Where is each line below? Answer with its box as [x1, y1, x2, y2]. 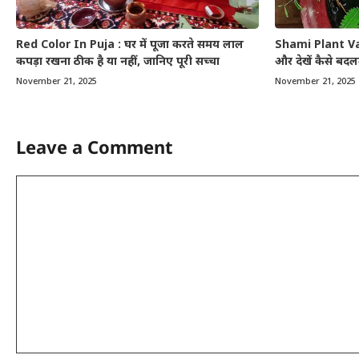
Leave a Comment [16, 134, 173, 159]
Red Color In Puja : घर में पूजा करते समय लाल [16, 37, 244, 53]
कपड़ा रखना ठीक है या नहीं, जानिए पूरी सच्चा [16, 54, 220, 70]
